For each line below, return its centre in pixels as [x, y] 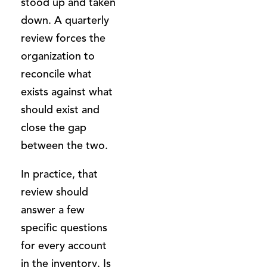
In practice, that [59, 174]
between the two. [64, 145]
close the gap [54, 127]
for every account [64, 245]
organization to [58, 56]
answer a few [53, 209]
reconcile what [56, 74]
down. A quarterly [65, 20]
